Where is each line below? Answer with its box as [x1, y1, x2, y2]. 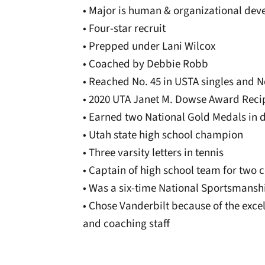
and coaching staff [83, 216, 170, 232]
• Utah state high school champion [83, 127, 243, 143]
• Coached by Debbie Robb [83, 56, 208, 72]
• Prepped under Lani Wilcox [83, 38, 215, 54]
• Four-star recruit [83, 21, 166, 37]
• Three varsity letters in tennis [83, 145, 224, 161]
